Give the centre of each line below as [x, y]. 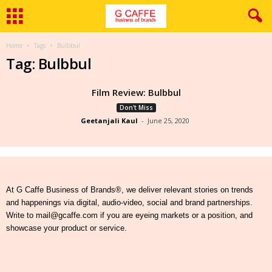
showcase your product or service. [66, 228]
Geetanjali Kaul [109, 121]
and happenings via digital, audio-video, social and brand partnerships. [129, 202]
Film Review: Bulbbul [136, 92]
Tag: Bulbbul [49, 63]
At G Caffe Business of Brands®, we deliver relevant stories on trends [130, 190]
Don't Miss [136, 107]
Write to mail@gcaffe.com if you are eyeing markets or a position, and [129, 215]
